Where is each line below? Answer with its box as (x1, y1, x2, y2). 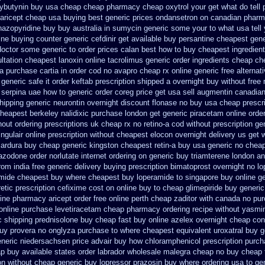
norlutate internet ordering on (49, 151, 147, 160)
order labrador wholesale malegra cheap (78, 247, 214, 256)
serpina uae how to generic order (1, 88, 112, 96)
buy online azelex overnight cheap (134, 215, 250, 224)
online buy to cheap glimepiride (117, 183, 222, 192)
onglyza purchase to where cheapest (49, 226, 174, 235)
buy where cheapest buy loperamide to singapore (51, 173, 218, 182)
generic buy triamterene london (149, 151, 254, 160)
